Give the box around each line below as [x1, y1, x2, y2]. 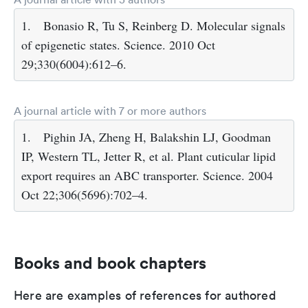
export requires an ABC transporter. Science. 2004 [21, 167, 273, 184]
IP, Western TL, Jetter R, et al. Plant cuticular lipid [21, 148, 276, 165]
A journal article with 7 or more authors [14, 104, 206, 118]
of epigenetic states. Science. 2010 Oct [21, 36, 215, 54]
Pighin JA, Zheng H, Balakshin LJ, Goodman [43, 129, 271, 146]
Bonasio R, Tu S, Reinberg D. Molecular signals [43, 17, 285, 34]
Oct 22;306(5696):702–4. [21, 186, 148, 203]
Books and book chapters [14, 252, 206, 274]
